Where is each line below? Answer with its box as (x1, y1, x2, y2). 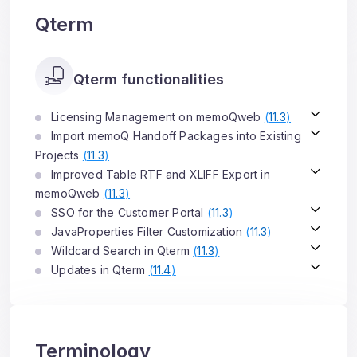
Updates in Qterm (48, 263, 149, 277)
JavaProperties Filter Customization (48, 225, 246, 238)
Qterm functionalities (73, 71, 224, 88)
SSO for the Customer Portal (48, 206, 207, 219)
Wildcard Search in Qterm (48, 244, 194, 257)
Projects (35, 148, 83, 162)
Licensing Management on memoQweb (48, 110, 265, 124)
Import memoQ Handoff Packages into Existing (48, 129, 301, 143)
